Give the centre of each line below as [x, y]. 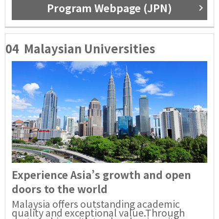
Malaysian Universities [90, 48]
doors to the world [60, 188]
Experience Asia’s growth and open [101, 174]
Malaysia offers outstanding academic [96, 203]
